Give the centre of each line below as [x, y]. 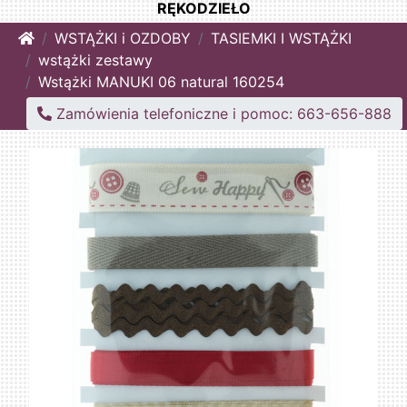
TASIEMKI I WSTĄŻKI [281, 39]
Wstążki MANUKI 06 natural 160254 [161, 82]
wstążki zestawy [95, 60]
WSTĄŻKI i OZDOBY [123, 39]
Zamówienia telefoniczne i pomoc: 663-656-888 [222, 114]
